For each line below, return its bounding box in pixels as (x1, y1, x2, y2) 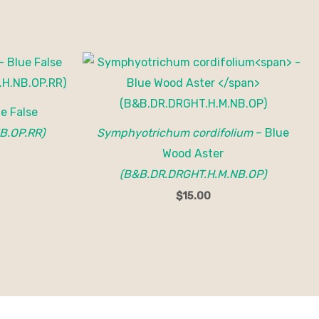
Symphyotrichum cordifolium (97, 126, 253, 140)
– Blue (253, 126, 289, 140)
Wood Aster (162, 147, 224, 161)
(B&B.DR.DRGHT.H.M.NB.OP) (120, 167, 266, 182)
